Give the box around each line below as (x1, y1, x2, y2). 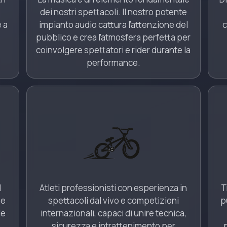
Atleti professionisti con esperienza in (40, 182, 187, 194)
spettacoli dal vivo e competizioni (48, 195, 179, 206)
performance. (86, 57, 140, 68)
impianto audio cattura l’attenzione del (39, 19, 188, 30)
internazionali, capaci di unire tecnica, (40, 207, 186, 219)
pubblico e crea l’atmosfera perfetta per (36, 31, 191, 43)
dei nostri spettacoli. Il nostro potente (40, 6, 187, 18)
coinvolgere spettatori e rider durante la (36, 44, 191, 56)
